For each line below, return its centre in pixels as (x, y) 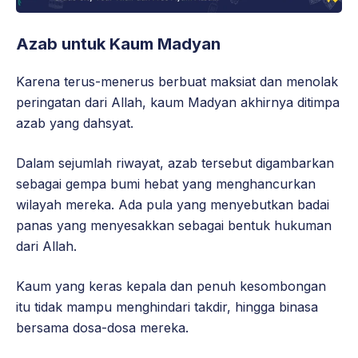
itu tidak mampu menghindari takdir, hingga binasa (167, 307)
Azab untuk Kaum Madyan (118, 44)
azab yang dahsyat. (75, 123)
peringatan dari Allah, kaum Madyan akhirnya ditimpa (178, 103)
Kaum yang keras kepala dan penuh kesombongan (171, 286)
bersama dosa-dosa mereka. (102, 328)
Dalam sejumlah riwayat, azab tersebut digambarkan (175, 163)
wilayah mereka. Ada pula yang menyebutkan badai (173, 205)
